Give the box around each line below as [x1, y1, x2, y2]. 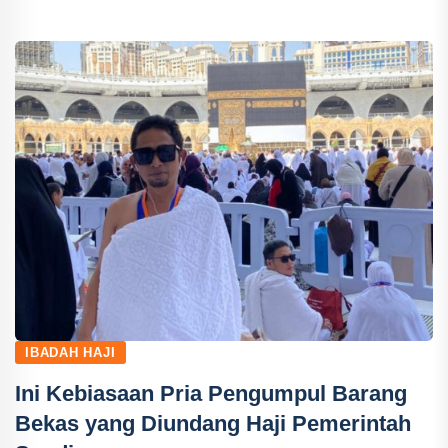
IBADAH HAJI [25, 344, 116, 360]
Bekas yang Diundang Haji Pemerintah [15, 410, 411, 436]
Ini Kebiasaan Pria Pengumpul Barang [15, 380, 407, 406]
